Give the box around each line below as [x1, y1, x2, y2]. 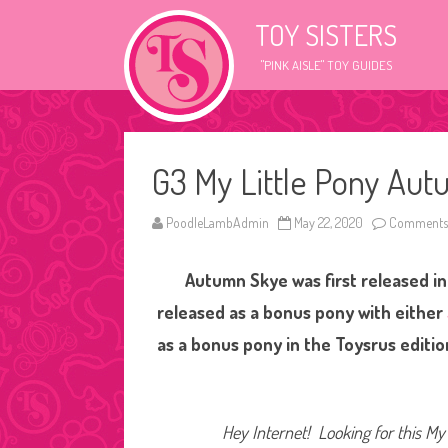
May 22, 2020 [294, 214, 363, 231]
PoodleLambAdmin [166, 214, 269, 231]
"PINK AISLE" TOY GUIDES [260, 57, 392, 73]
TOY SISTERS [255, 17, 397, 53]
